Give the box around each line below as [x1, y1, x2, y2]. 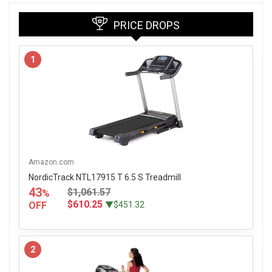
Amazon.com [29, 157, 74, 166]
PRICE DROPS [114, 18, 180, 32]
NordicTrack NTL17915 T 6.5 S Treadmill [29, 172, 181, 182]
